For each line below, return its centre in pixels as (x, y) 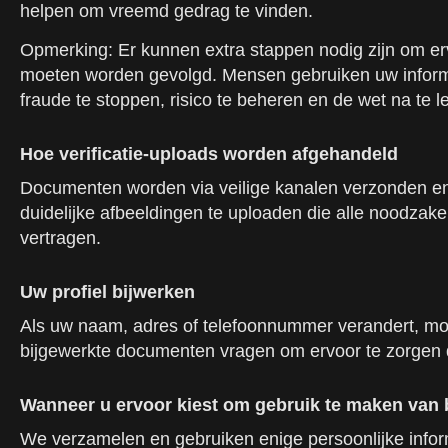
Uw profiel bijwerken (107, 292)
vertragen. (60, 238)
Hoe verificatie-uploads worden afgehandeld (209, 154)
